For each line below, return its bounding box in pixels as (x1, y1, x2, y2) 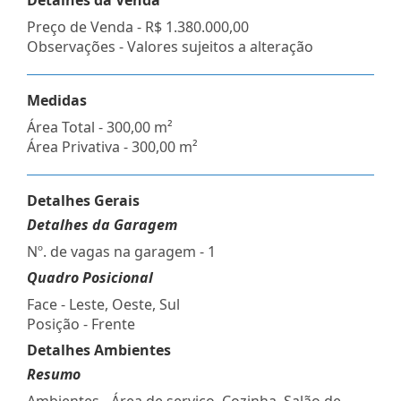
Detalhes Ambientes (27, 339, 171, 360)
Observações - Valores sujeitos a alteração (27, 36, 313, 56)
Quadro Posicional (27, 267, 153, 287)
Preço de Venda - (27, 16, 145, 37)
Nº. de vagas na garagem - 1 (27, 241, 216, 261)
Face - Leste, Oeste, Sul (27, 294, 180, 314)
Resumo (27, 363, 81, 384)
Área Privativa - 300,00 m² (27, 136, 198, 157)
